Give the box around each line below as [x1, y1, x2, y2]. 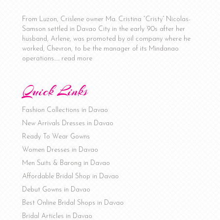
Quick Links [22, 82, 87, 101]
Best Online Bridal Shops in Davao [22, 199, 124, 207]
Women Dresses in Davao [22, 146, 98, 154]
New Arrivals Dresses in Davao [22, 120, 113, 128]
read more [61, 55, 92, 63]
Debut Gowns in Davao [22, 186, 90, 194]
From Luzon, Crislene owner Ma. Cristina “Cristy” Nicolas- [22, 16, 191, 24]
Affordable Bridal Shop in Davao [22, 173, 119, 181]
